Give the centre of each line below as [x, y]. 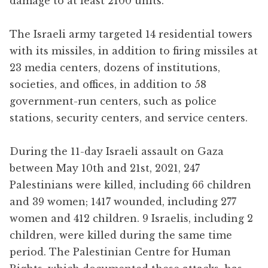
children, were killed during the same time [121, 235]
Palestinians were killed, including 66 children [130, 185]
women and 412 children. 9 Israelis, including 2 [131, 218]
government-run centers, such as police [113, 101]
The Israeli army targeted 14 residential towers [131, 34]
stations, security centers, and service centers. [129, 118]
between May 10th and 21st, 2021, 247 [105, 168]
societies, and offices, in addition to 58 [108, 84]
